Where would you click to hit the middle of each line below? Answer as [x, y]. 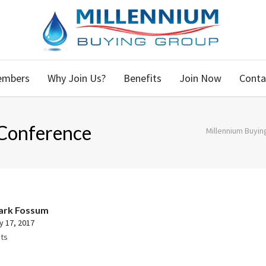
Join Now [200, 78]
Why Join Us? [77, 78]
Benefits [142, 78]
